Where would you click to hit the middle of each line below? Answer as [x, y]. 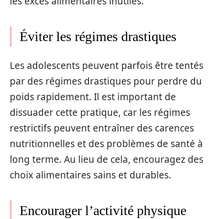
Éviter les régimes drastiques [98, 37]
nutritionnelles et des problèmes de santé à [106, 143]
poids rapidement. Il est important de [93, 97]
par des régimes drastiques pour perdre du [106, 81]
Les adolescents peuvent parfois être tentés [107, 65]
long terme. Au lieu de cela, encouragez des [107, 159]
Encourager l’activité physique [103, 210]
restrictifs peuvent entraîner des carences [102, 128]
